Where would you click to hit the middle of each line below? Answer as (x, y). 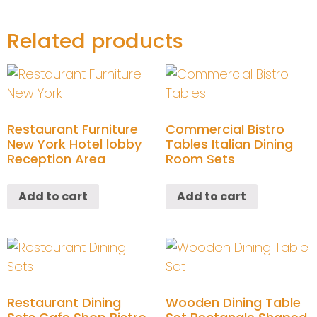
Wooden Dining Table (233, 302)
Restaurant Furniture (73, 129)
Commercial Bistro (225, 129)
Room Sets (200, 158)
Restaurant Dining (64, 302)
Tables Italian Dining (229, 144)
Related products (95, 41)
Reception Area (56, 158)
